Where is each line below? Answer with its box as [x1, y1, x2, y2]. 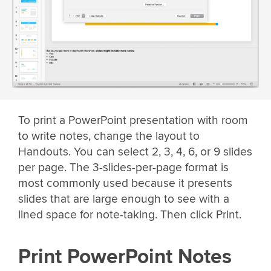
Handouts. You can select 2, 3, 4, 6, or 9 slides [18, 144, 252, 159]
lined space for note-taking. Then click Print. [18, 207, 241, 222]
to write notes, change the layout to [18, 128, 200, 143]
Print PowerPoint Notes [18, 244, 232, 270]
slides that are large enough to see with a [18, 191, 229, 206]
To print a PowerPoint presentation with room [18, 113, 248, 128]
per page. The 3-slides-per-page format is [18, 160, 229, 175]
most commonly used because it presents [18, 175, 232, 191]
